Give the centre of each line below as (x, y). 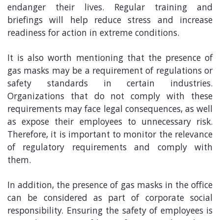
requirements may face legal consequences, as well (110, 110)
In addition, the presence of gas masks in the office (110, 186)
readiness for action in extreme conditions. (93, 34)
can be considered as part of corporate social (110, 199)
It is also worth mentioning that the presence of (110, 59)
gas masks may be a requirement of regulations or (110, 71)
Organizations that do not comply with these (110, 97)
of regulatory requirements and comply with (110, 148)
